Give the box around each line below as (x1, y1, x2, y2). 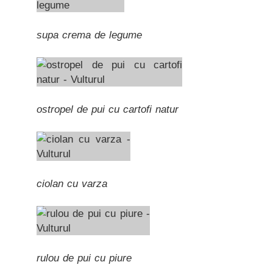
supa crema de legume (37, 29, 142, 41)
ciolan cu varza (37, 177, 107, 190)
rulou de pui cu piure (37, 252, 132, 264)
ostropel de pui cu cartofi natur (37, 103, 179, 115)
